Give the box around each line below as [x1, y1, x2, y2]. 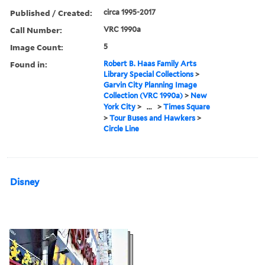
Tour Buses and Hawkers [109, 113, 196, 122]
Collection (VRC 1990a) [104, 91, 183, 100]
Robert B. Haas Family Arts [104, 59, 197, 68]
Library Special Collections [104, 69, 194, 79]
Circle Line [104, 124, 140, 133]
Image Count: [10, 41, 63, 53]
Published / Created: [10, 7, 92, 18]
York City [104, 102, 136, 111]
